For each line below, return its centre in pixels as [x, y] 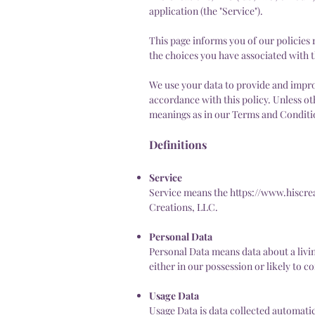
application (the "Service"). [206, 11]
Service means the [189, 192]
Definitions [178, 144]
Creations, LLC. [184, 207]
